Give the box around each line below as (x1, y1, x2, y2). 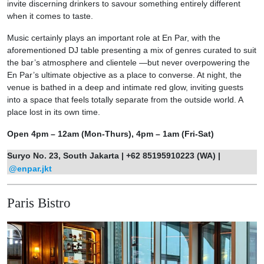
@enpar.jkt (8, 163, 52, 173)
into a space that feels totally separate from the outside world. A (7, 95, 243, 105)
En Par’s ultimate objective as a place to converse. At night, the (7, 70, 242, 80)
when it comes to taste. (7, 11, 93, 21)
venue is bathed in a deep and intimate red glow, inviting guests (7, 82, 243, 93)
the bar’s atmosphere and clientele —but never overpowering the (7, 58, 250, 68)
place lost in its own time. (7, 107, 100, 117)
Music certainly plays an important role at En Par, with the (7, 33, 220, 43)
